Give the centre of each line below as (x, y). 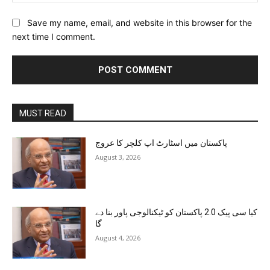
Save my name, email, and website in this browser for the (140, 23)
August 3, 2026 (118, 157)
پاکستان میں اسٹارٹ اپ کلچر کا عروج (162, 143)
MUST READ (43, 113)
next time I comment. (54, 36)
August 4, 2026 (118, 238)
